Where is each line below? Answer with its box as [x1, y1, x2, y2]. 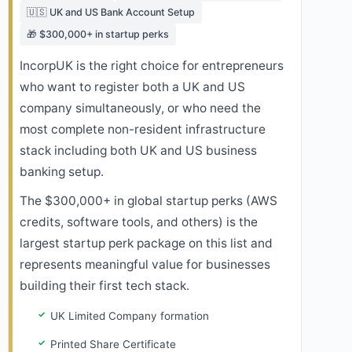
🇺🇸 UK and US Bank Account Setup [27, 6, 195, 19]
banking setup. [20, 164, 104, 180]
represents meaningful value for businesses [20, 257, 270, 273]
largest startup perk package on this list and [20, 236, 273, 251]
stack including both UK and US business [20, 143, 257, 159]
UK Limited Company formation [49, 310, 209, 323]
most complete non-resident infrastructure [20, 122, 266, 137]
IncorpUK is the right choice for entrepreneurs [20, 58, 284, 74]
